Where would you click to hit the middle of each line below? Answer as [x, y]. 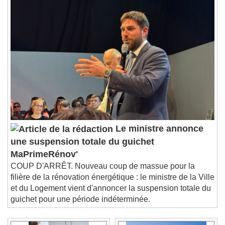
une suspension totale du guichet [82, 149]
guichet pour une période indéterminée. [80, 206]
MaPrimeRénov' [44, 161]
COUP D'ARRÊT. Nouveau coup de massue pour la [103, 173]
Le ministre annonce [158, 136]
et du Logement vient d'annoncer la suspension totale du [111, 195]
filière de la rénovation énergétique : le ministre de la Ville [113, 184]
